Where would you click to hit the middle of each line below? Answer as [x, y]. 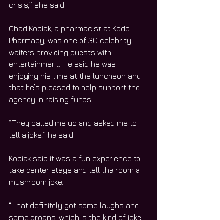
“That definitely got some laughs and [75, 205]
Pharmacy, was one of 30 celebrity [71, 40]
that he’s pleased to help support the [75, 87]
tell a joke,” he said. [42, 134]
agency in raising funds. [51, 99]
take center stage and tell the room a [75, 170]
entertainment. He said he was [63, 64]
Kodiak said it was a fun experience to [76, 158]
